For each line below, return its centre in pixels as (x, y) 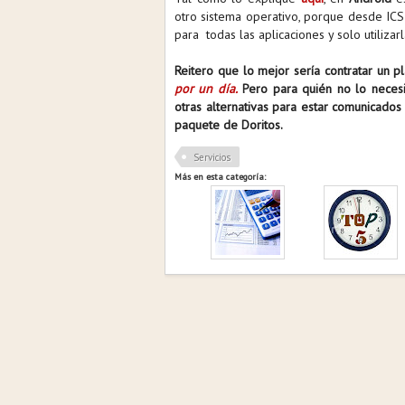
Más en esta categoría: (220, 177)
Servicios (212, 157)
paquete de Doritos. (230, 125)
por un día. (206, 89)
